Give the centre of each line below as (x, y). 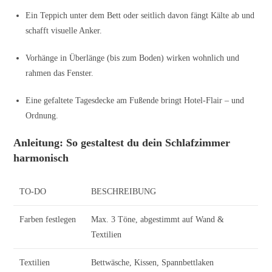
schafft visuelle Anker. (64, 31)
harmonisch (41, 158)
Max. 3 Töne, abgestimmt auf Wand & (158, 220)
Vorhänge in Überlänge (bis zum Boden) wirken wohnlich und (133, 58)
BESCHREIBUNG (124, 192)
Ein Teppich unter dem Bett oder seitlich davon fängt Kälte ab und (140, 16)
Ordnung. (42, 116)
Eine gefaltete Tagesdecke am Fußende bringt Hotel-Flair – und (135, 101)
